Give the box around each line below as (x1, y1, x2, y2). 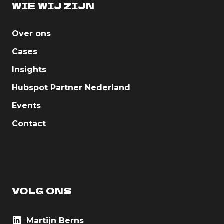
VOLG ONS (12, 184, 72, 197)
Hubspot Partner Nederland (12, 83, 130, 93)
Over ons (12, 29, 51, 39)
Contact (12, 119, 46, 129)
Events (12, 101, 41, 111)
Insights (12, 65, 46, 75)
